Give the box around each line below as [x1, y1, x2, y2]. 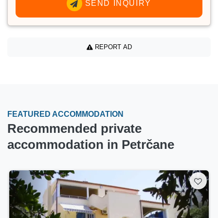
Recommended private [7, 121, 142, 135]
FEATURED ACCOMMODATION [7, 109, 124, 118]
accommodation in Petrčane [7, 137, 174, 151]
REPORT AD [92, 43, 132, 51]
